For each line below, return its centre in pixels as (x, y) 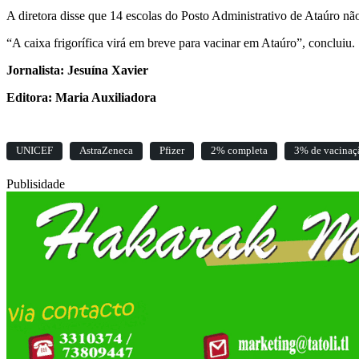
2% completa (239, 151)
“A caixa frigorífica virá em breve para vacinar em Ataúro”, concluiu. (181, 43)
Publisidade (36, 184)
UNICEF (34, 151)
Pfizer (172, 151)
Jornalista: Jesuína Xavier (77, 71)
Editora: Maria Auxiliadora (81, 98)
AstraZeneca (106, 151)
